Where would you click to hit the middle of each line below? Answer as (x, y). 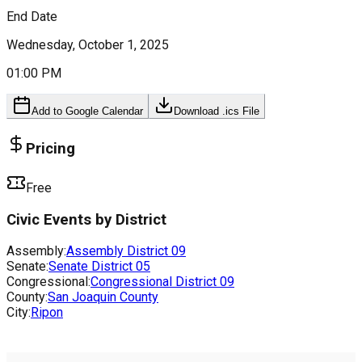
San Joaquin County (103, 297)
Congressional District (155, 282)
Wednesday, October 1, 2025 (88, 45)
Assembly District (119, 251)
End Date (32, 17)
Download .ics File (217, 112)
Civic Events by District (86, 219)
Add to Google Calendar (87, 112)
